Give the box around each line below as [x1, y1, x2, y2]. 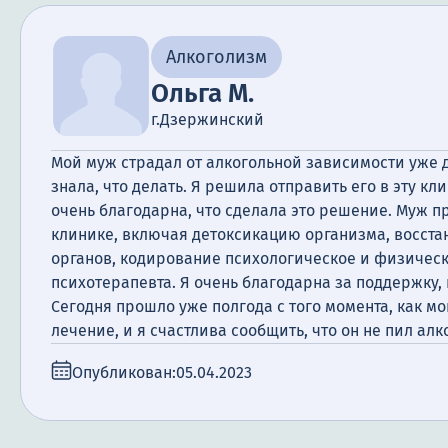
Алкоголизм [166, 46, 267, 68]
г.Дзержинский [151, 110, 264, 129]
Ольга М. [151, 78, 254, 109]
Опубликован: [72, 362, 176, 382]
